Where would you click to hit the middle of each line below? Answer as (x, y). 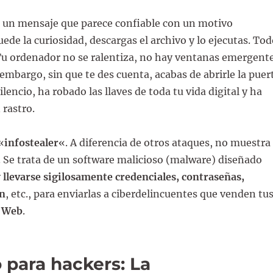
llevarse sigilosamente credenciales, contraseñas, (123, 176)
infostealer (31, 142)
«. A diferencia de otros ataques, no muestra (164, 142)
